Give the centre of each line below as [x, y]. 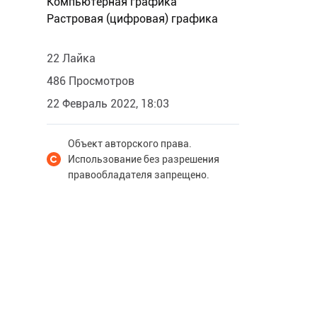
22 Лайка [71, 58]
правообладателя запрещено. [139, 175]
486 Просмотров [91, 81]
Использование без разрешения [144, 159]
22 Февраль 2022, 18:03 [108, 104]
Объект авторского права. [130, 144]
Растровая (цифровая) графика [132, 19]
